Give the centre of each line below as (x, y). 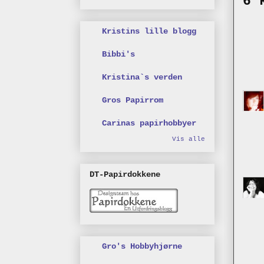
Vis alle (189, 139)
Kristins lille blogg (149, 32)
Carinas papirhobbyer (149, 123)
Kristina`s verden (142, 77)
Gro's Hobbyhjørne (142, 246)
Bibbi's (118, 55)
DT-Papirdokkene (125, 174)
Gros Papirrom (133, 100)
